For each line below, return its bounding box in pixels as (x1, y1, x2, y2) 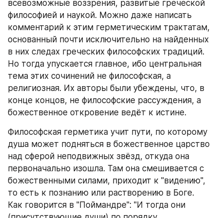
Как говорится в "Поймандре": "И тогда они (8, 200, 185, 210)
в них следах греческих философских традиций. (8, 47, 204, 56)
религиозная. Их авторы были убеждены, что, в (8, 83, 204, 93)
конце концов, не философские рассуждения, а (8, 95, 201, 105)
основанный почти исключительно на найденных (8, 35, 209, 44)
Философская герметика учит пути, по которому (8, 127, 207, 137)
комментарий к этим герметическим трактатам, (8, 22, 210, 32)
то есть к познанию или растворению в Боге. (8, 188, 194, 198)
